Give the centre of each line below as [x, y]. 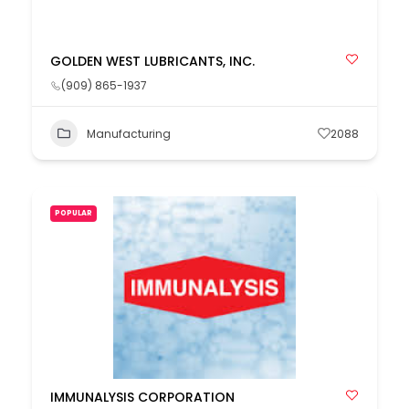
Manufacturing [129, 133]
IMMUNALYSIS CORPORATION [142, 397]
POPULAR [73, 213]
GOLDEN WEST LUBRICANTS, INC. [152, 61]
